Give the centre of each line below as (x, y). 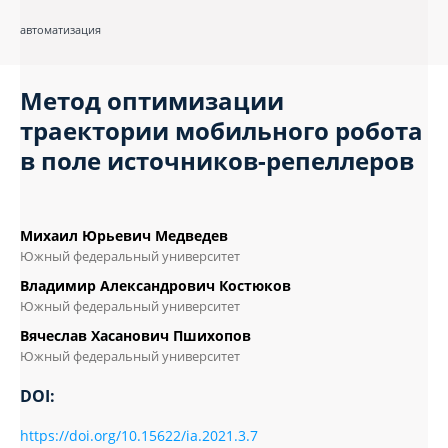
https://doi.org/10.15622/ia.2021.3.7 (139, 435)
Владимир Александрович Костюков (155, 285)
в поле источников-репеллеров (217, 160)
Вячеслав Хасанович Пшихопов (135, 335)
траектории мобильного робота (221, 130)
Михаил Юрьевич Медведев (124, 235)
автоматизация (60, 29)
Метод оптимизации (152, 100)
